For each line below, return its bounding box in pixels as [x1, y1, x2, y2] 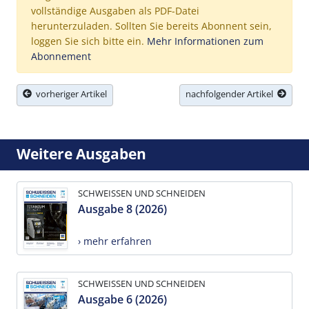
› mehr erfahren [78, 234, 152, 248]
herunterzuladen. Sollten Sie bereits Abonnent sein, [31, 19, 272, 32]
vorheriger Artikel [32, 87, 107, 100]
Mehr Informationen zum [147, 34, 263, 48]
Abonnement [31, 49, 91, 63]
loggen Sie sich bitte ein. [31, 34, 147, 48]
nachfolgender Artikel [186, 87, 277, 100]
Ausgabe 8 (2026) [78, 201, 167, 217]
